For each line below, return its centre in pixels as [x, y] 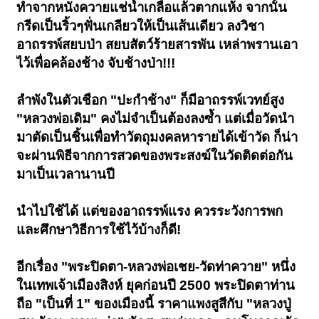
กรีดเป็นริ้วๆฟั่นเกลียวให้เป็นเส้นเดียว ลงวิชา [141, 26]
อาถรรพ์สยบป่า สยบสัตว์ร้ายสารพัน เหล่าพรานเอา [157, 45]
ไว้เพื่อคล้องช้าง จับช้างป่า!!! [96, 63]
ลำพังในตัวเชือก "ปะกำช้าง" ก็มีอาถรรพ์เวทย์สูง [151, 100]
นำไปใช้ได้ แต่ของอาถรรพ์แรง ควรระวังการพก [150, 211]
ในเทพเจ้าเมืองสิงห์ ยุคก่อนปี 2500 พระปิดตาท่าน [156, 286]
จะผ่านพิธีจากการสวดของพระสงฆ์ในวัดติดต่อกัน [155, 156]
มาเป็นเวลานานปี [66, 174]
